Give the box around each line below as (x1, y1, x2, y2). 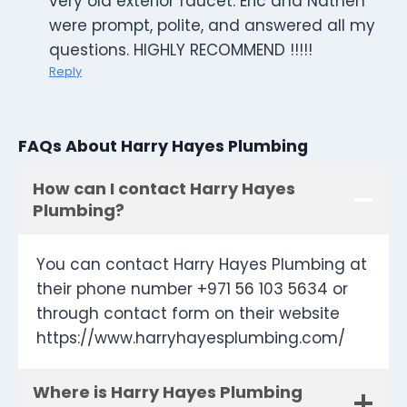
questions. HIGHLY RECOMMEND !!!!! (49, 39, 313, 62)
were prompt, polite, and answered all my (49, 15, 375, 37)
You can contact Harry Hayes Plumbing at (36, 253, 367, 276)
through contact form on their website (36, 303, 340, 325)
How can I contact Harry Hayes (33, 177, 295, 201)
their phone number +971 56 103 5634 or (36, 278, 348, 301)
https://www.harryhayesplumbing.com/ (36, 327, 345, 350)
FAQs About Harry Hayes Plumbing (18, 134, 308, 157)
